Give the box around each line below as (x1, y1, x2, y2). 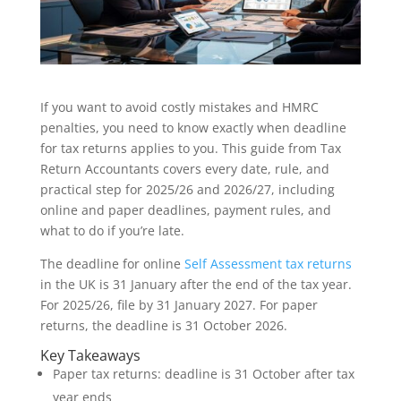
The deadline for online (39, 255, 184, 273)
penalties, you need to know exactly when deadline (39, 119, 346, 137)
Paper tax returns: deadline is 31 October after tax (52, 365, 354, 383)
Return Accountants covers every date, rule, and (39, 160, 329, 178)
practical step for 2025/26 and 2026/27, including (39, 181, 335, 199)
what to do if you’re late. (39, 222, 184, 240)
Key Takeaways (39, 346, 141, 366)
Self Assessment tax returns (183, 255, 352, 273)
